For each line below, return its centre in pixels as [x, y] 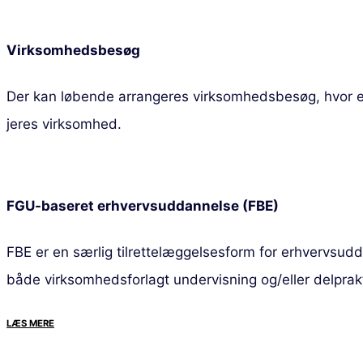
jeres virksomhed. [64, 124]
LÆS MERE [30, 324]
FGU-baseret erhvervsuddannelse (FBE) [143, 206]
